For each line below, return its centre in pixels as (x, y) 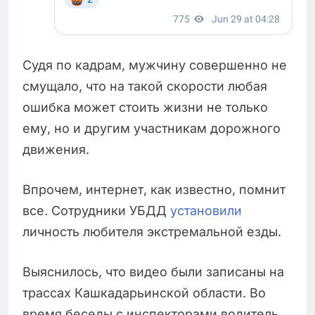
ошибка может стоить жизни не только (145, 107)
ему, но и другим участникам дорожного (152, 128)
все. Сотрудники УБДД (96, 210)
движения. (56, 149)
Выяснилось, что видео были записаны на (153, 271)
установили (206, 210)
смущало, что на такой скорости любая (145, 86)
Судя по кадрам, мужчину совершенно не (155, 65)
